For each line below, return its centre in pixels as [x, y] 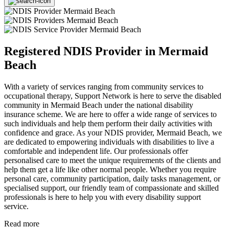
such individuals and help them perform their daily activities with [108, 123]
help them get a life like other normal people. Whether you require [110, 169]
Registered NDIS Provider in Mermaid [106, 51]
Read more [22, 223]
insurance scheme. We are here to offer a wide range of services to [110, 114]
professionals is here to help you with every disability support [102, 197]
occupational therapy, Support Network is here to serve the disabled [113, 96]
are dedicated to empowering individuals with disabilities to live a [109, 142]
